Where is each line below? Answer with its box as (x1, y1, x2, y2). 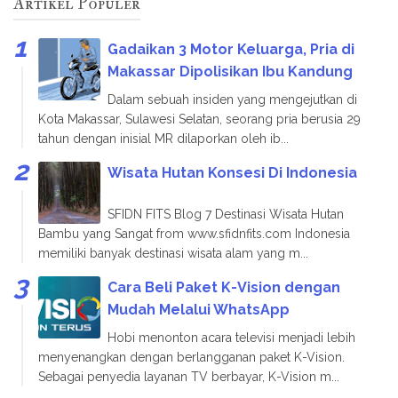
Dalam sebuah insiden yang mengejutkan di (107, 92, 357, 107)
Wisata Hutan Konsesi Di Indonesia (107, 163, 357, 181)
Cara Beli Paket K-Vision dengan (107, 278, 340, 296)
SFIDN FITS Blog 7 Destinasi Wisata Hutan (107, 206, 344, 221)
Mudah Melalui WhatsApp (107, 300, 290, 318)
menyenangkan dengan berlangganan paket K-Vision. (38, 349, 345, 364)
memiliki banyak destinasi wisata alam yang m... (38, 245, 308, 260)
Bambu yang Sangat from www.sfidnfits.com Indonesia (38, 226, 350, 241)
